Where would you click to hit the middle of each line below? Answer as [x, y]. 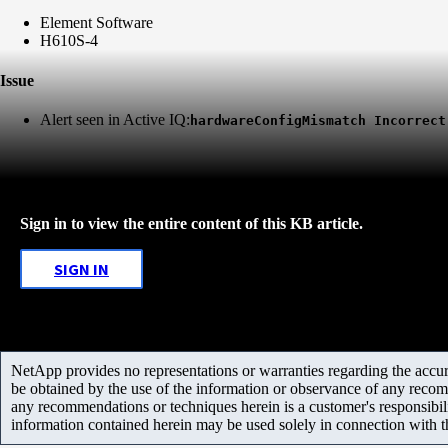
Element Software [96, 23]
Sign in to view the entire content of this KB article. [191, 223]
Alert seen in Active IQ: [115, 119]
